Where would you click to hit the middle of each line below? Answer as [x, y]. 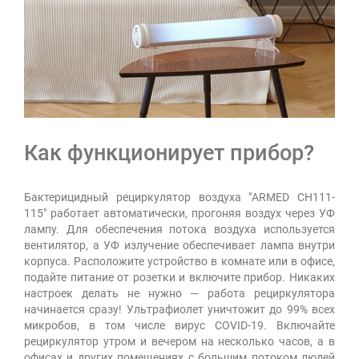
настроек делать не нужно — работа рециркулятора [179, 293]
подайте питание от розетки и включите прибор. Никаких [179, 277]
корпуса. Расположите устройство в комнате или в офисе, [179, 261]
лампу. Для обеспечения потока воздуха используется [179, 229]
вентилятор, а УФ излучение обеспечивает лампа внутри [179, 245]
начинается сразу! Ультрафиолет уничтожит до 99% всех [179, 309]
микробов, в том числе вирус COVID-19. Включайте [179, 325]
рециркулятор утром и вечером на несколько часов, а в [179, 341]
